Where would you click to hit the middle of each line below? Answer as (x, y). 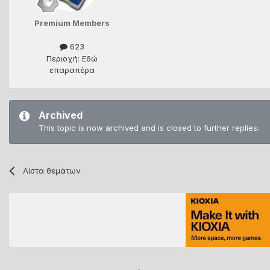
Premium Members (72, 23)
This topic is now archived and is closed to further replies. (149, 127)
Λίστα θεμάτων (52, 170)
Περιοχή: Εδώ (72, 58)
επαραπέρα (72, 70)
